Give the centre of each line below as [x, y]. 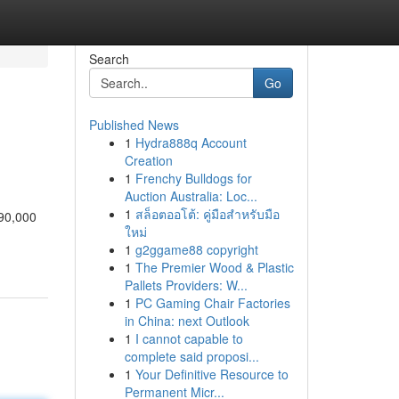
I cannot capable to [189, 338]
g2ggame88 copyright [196, 249]
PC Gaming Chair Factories [212, 303]
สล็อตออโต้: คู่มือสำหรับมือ [207, 214]
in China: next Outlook [187, 321]
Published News [134, 125]
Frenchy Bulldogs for [193, 178]
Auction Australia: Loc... [191, 196]
